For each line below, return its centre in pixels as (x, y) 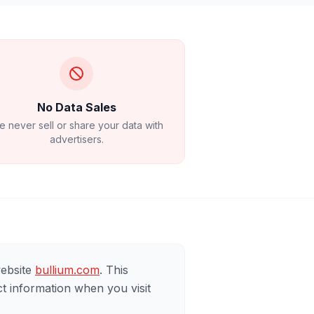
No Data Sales (76, 107)
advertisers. (76, 139)
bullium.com (67, 270)
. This (114, 270)
